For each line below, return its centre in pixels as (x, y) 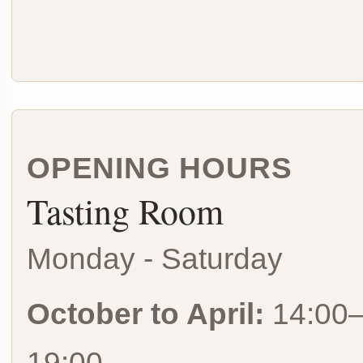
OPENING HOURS (160, 168)
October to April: (145, 314)
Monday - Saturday (155, 259)
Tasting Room (125, 211)
